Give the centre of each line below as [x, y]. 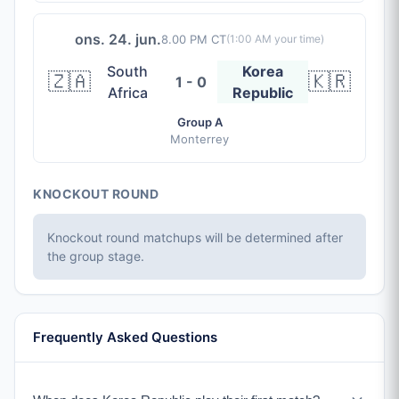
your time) [298, 39]
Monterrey [199, 139]
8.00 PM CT [194, 39]
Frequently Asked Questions [125, 337]
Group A [199, 122]
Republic [263, 93]
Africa [127, 93]
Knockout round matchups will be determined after [195, 237]
